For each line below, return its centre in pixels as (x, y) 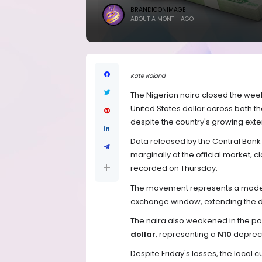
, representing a (187, 234)
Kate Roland (148, 76)
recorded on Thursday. (174, 168)
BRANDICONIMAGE (158, 10)
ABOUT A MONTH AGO (162, 19)
